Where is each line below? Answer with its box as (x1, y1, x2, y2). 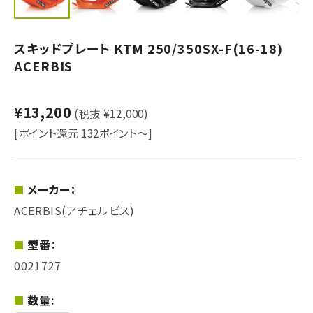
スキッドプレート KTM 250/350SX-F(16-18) (14, 38, 283, 57)
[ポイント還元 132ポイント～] (14, 124, 153, 140)
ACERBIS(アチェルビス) (14, 201, 135, 219)
